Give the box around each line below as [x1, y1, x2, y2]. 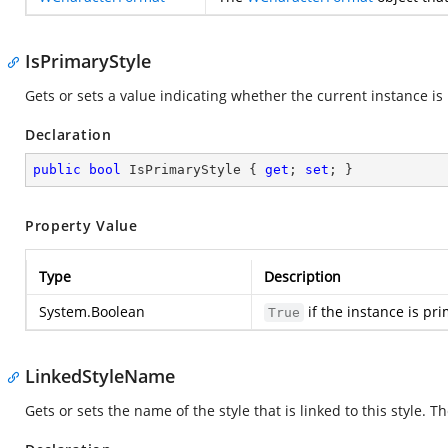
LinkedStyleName [25, 364, 175, 388]
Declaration [25, 125, 112, 144]
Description [264, 267, 341, 286]
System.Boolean [39, 302, 145, 321]
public [33, 162, 81, 177]
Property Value [25, 216, 138, 235]
